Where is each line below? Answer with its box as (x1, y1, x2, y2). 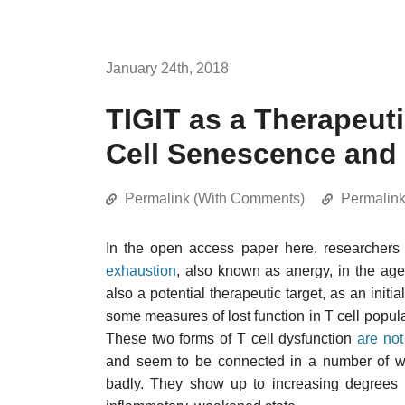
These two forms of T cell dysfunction (106, 331, 357, 346)
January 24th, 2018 (106, 61, 229, 76)
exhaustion (106, 263, 176, 278)
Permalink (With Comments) (125, 191, 305, 206)
